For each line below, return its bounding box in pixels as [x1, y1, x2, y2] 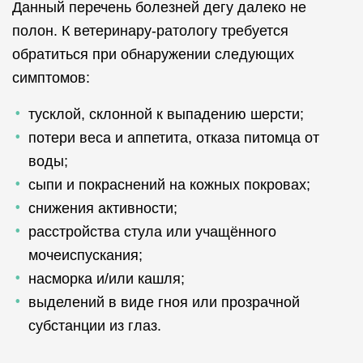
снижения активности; [28, 200, 177, 216]
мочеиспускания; [28, 247, 143, 263]
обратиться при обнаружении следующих [12, 46, 294, 62]
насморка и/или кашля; [28, 271, 185, 287]
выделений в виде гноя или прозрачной [28, 294, 300, 310]
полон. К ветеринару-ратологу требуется [12, 23, 288, 39]
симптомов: [12, 70, 90, 86]
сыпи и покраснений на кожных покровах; [28, 177, 310, 193]
